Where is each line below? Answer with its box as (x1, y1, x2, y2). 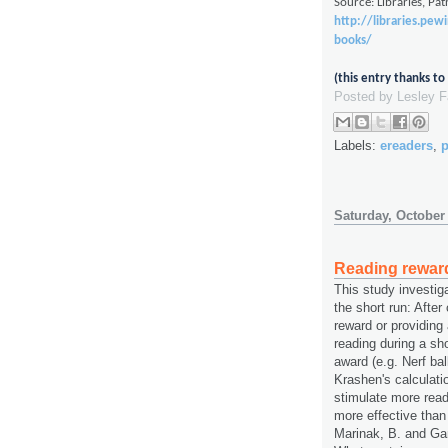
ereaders (380, 138, 433, 154)
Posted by (334, 88, 397, 104)
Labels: (334, 138, 380, 154)
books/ (334, 33, 372, 47)
